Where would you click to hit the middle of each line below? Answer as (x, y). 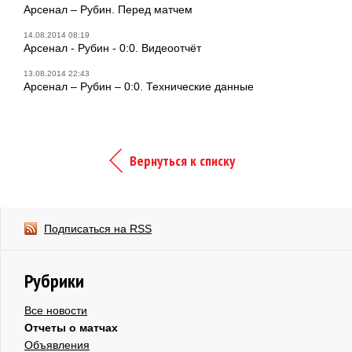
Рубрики (54, 280)
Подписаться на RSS (98, 228)
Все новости (56, 310)
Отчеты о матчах (71, 327)
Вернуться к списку (182, 160)
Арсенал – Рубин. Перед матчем (108, 9)
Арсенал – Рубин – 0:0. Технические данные (139, 86)
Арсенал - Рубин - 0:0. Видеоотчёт (112, 48)
